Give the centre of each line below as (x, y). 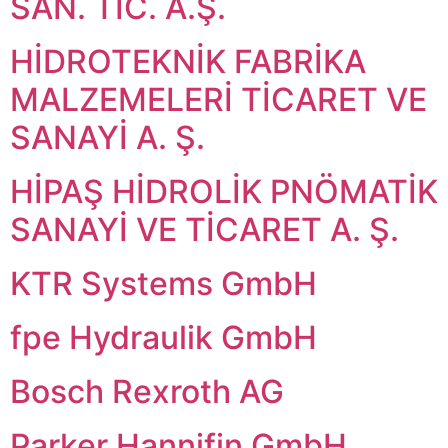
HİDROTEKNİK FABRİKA (188, 61)
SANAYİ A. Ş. (107, 137)
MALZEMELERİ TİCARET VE (218, 99)
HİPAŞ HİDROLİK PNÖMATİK (224, 191)
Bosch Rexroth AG (147, 391)
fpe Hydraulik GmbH (163, 337)
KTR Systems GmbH (163, 283)
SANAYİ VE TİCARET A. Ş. (204, 229)
